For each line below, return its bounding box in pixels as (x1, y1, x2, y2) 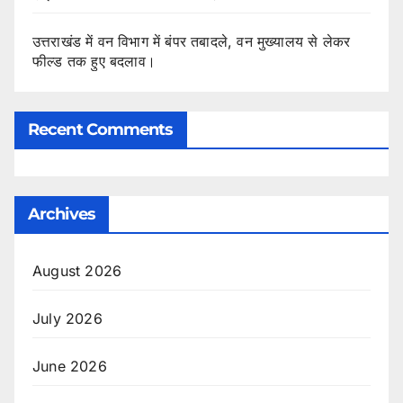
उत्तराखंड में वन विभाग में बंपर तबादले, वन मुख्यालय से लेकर (32, 31, 351, 50)
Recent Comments (28, 119, 174, 139)
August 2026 (32, 261, 122, 280)
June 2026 (32, 356, 107, 375)
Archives (28, 203, 95, 224)
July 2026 (32, 309, 103, 327)
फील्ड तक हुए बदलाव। (32, 51, 156, 70)
